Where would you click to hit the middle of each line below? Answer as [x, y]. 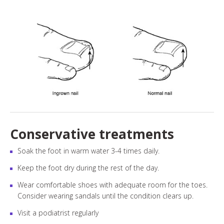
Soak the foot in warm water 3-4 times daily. [88, 151]
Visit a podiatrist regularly [58, 213]
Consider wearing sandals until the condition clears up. [105, 196]
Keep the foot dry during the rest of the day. [88, 168]
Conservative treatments [92, 134]
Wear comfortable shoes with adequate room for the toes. [112, 185]
